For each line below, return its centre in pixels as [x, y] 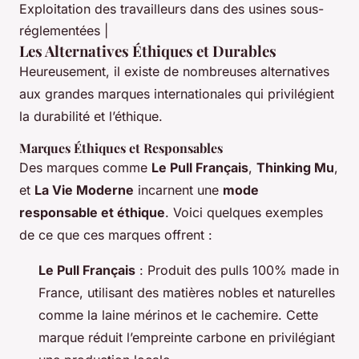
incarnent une [178, 190]
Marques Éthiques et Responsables [121, 147]
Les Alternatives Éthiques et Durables [148, 50]
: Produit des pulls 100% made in [237, 270]
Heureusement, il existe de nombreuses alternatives [174, 71]
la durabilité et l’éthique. [91, 116]
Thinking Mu [295, 167]
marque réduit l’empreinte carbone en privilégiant [187, 337]
